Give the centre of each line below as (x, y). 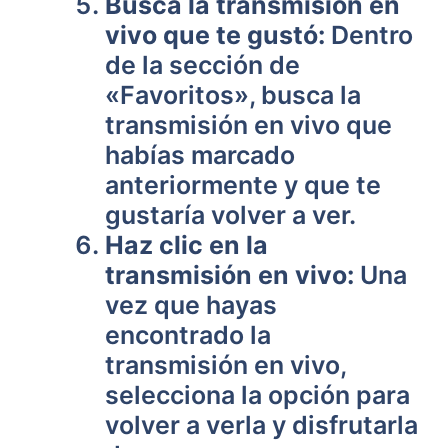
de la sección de (202, 65)
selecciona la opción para (257, 395)
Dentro (369, 35)
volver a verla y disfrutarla (261, 425)
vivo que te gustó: (215, 35)
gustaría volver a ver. (230, 215)
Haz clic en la (186, 245)
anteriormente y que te (243, 185)
